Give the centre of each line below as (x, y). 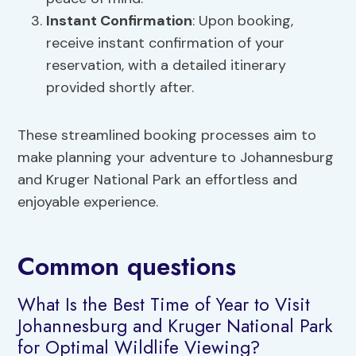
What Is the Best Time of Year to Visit (164, 305)
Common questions (127, 267)
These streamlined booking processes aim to (167, 135)
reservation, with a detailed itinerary (166, 66)
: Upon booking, (243, 21)
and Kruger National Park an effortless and (158, 180)
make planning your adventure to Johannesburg (176, 158)
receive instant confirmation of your (166, 43)
